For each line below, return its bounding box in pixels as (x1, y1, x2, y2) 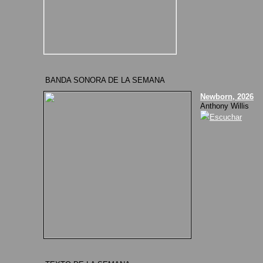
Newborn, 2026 (200, 92, 254, 101)
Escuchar (210, 113, 242, 122)
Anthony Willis (200, 102, 249, 110)
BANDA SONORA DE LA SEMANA (45, 76, 165, 85)
